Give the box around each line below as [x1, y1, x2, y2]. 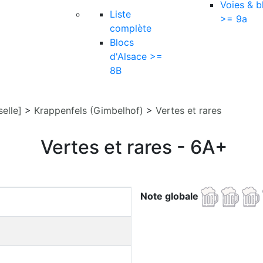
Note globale [140, 190, 201, 202]
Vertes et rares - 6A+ [41, 136, 227, 159]
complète [110, 22, 151, 34]
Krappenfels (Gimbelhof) [34, 104, 143, 116]
